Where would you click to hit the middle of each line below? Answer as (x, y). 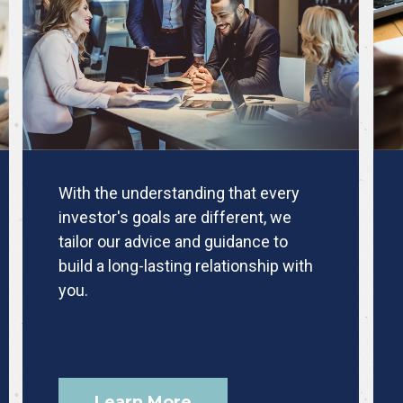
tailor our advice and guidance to (174, 241)
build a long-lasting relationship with (186, 265)
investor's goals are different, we (175, 217)
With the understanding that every (179, 193)
